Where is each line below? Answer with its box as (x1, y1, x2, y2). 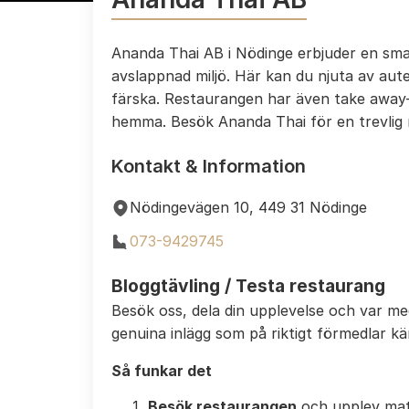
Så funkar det (111, 362, 212, 380)
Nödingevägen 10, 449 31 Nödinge (130, 198, 367, 216)
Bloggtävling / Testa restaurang (111, 275, 385, 297)
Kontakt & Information (111, 155, 306, 177)
